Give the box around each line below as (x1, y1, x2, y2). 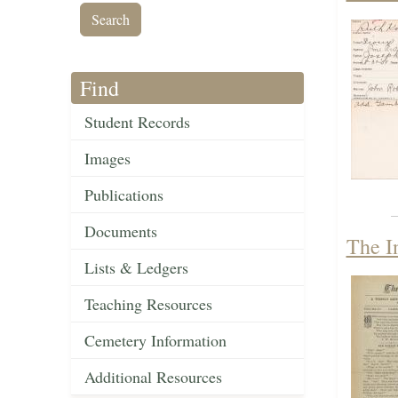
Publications (84, 184, 163, 206)
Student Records (84, 111, 190, 133)
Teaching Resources (84, 293, 212, 315)
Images (84, 147, 131, 170)
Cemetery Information (84, 330, 227, 352)
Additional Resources (84, 366, 222, 388)
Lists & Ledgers (84, 257, 188, 279)
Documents (84, 220, 157, 243)
